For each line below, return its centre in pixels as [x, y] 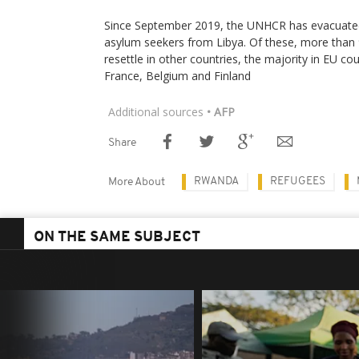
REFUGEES [298, 182]
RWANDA [216, 182]
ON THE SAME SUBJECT [117, 238]
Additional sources [156, 112]
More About [137, 182]
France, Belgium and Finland [177, 76]
